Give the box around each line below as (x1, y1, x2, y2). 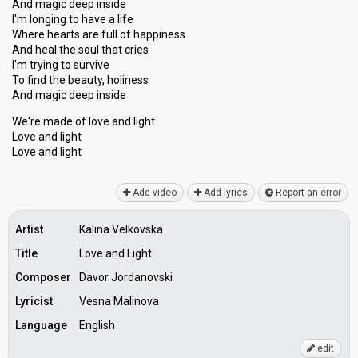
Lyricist (15, 295, 53, 308)
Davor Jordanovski (79, 271, 173, 284)
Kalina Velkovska (79, 223, 163, 236)
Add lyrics (201, 187, 248, 198)
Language (15, 319, 67, 332)
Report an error (273, 187, 341, 198)
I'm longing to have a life (12, 13, 133, 26)
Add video (130, 187, 177, 198)
